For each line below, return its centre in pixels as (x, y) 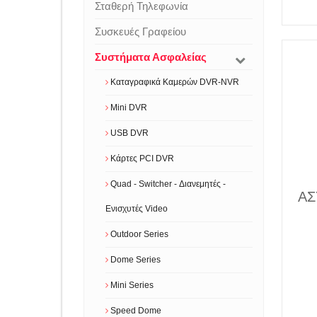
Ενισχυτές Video (137, 209)
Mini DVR (128, 108)
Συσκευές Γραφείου (140, 31)
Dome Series (134, 260)
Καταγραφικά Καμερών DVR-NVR (174, 82)
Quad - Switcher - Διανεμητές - (167, 184)
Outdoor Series (138, 234)
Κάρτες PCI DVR (141, 158)
